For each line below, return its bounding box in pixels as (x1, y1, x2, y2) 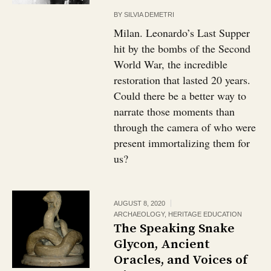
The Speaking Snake (114, 221, 235, 237)
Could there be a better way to (114, 88, 247, 103)
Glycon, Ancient (114, 237, 211, 252)
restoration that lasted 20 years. (114, 73, 251, 87)
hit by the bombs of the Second (114, 41, 251, 56)
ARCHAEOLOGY (114, 211, 165, 218)
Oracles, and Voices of (114, 252, 248, 268)
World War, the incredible (114, 57, 228, 71)
